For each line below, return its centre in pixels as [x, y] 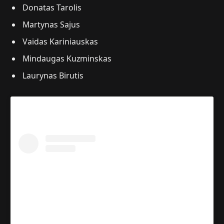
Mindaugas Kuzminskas [67, 58]
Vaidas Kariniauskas [60, 41]
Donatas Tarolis [52, 7]
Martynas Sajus [51, 24]
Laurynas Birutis [53, 75]
